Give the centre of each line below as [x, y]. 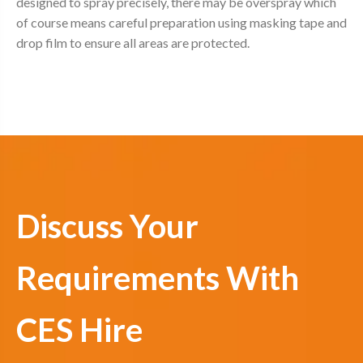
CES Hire [79, 329]
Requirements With [158, 278]
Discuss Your [107, 226]
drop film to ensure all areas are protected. [134, 42]
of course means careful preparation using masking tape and [181, 22]
